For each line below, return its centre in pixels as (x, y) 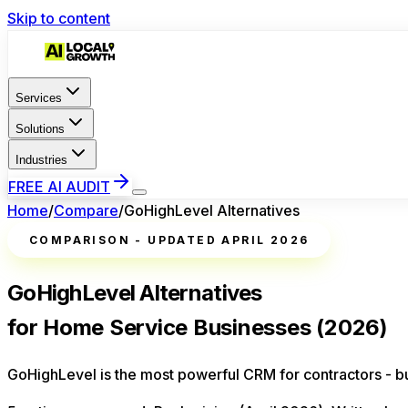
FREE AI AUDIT (59, 187)
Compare (86, 210)
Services (39, 98)
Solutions (40, 129)
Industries (41, 160)
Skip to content (59, 18)
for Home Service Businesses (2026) (198, 327)
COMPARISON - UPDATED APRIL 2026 (169, 240)
